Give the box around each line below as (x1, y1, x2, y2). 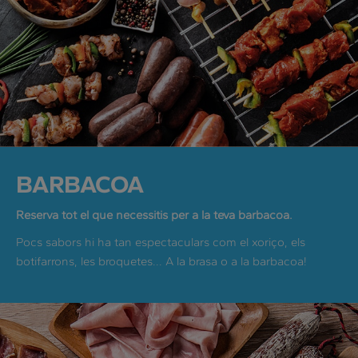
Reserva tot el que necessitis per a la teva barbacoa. (16, 208, 292, 223)
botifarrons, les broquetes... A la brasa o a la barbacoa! (16, 254, 307, 269)
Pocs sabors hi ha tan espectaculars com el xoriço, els (16, 235, 305, 250)
